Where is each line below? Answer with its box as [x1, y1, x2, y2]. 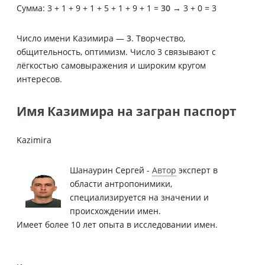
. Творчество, [131, 32, 185, 44]
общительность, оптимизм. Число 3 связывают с [17, 46, 216, 57]
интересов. [17, 73, 62, 85]
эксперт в [176, 164, 218, 176]
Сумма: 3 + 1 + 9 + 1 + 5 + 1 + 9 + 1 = [17, 2, 161, 14]
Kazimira [17, 134, 51, 146]
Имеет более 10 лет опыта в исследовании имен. [17, 218, 218, 230]
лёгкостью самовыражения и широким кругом [17, 59, 206, 71]
